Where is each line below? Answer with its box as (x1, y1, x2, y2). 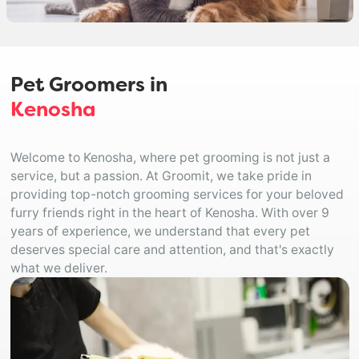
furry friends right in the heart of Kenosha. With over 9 (10, 204, 329, 220)
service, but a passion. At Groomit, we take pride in (10, 167, 312, 184)
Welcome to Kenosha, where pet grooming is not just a (10, 149, 330, 165)
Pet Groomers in (10, 76, 167, 96)
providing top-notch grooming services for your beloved (10, 186, 344, 202)
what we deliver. (10, 260, 107, 276)
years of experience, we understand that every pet (10, 223, 310, 239)
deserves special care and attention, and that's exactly (10, 241, 334, 257)
